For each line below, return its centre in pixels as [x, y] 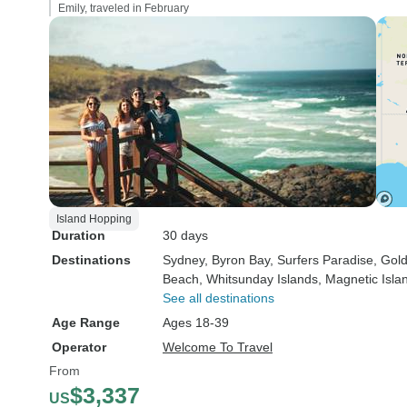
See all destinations [218, 298]
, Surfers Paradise [322, 260]
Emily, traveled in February [124, 8]
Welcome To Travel [218, 347]
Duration [79, 235]
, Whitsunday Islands [258, 279]
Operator [79, 347]
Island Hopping [94, 219]
